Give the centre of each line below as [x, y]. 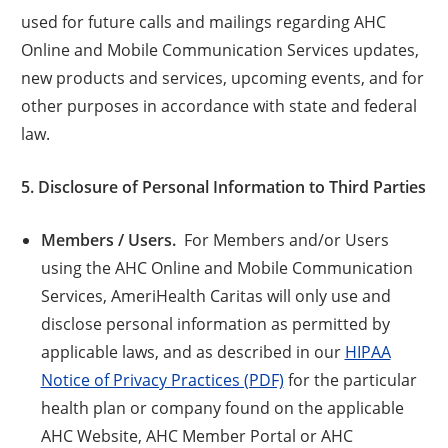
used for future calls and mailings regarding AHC [204, 21]
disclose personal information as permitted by [215, 323]
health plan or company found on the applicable [222, 407]
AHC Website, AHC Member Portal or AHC [196, 435]
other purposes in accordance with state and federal [219, 105]
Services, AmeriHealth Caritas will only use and [215, 295]
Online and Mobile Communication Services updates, [220, 49]
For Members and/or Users [282, 239]
